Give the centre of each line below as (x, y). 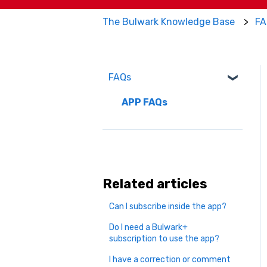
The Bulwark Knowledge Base (169, 21)
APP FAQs (145, 102)
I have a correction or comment (170, 259)
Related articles (155, 184)
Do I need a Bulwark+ (149, 227)
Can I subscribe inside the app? (168, 206)
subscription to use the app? (164, 238)
